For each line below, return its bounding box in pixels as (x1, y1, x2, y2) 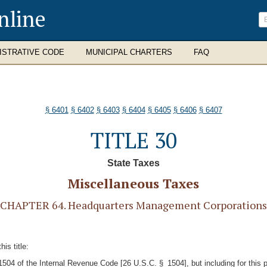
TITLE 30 (90, 126, 177, 154)
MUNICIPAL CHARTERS (86, 48, 172, 57)
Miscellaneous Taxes (68, 175, 199, 192)
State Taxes (107, 158, 160, 168)
